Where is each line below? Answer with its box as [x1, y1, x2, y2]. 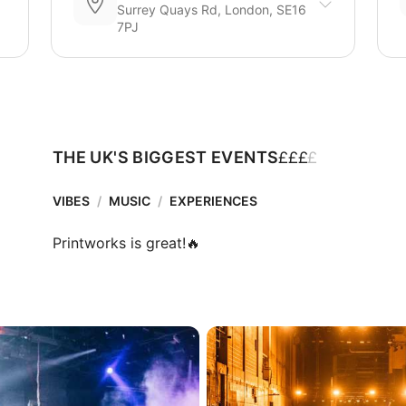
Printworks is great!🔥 [53, 234, 200, 252]
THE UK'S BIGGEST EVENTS [53, 148, 279, 167]
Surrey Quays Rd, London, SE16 [117, 2, 306, 17]
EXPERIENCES [169, 193, 257, 208]
